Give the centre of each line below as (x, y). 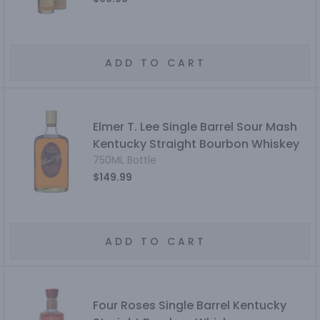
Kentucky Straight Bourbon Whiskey (196, 144)
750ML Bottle (125, 160)
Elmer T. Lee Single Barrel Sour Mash (195, 127)
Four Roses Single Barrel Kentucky (190, 305)
